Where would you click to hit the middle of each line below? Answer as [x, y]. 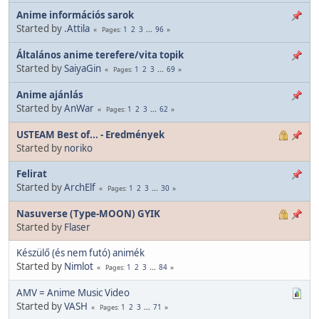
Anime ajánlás [50, 94]
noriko [78, 148]
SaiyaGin [83, 68]
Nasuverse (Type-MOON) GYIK [88, 213]
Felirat [32, 173]
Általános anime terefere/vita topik [100, 54]
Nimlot [79, 266]
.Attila [77, 28]
